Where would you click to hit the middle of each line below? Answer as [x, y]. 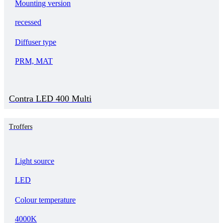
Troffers [21, 127]
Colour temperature [45, 200]
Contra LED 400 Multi [50, 99]
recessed [28, 22]
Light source [35, 161]
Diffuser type [36, 42]
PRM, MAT [34, 61]
